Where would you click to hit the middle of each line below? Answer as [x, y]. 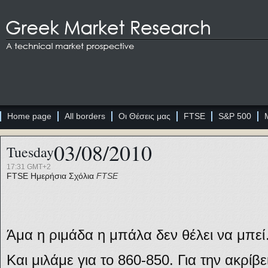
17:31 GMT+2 [29, 167]
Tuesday [30, 152]
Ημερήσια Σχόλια [62, 176]
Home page [29, 116]
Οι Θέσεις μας [144, 116]
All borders [85, 116]
